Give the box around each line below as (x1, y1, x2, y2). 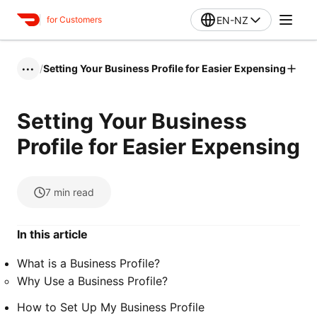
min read (54, 186, 94, 198)
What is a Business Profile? (17, 256, 160, 270)
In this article (17, 227, 88, 241)
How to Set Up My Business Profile (17, 300, 204, 314)
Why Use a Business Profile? (17, 274, 168, 288)
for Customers (47, 14, 102, 25)
